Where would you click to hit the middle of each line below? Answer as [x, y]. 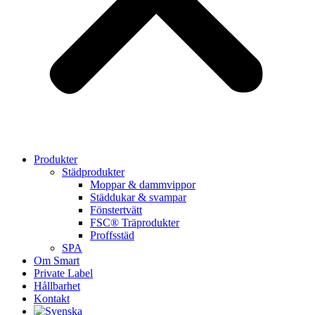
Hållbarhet [57, 286]
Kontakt [52, 299]
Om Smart [57, 261]
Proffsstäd [112, 236]
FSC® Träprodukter [135, 223]
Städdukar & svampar [138, 198]
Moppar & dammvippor [143, 185]
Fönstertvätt [116, 210]
